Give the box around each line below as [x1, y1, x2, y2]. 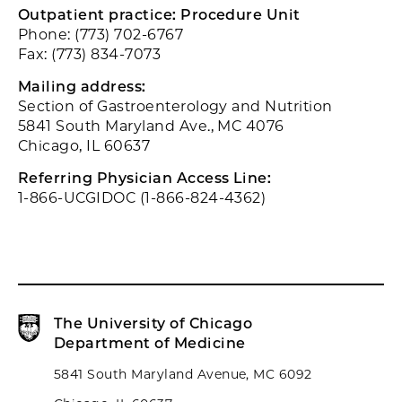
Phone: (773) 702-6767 [18, 26, 184, 44]
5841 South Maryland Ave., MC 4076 [18, 118, 284, 135]
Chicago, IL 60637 [18, 137, 151, 155]
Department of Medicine [54, 335, 246, 353]
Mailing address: [18, 78, 146, 96]
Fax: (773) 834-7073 [18, 46, 162, 64]
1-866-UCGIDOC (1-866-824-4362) [18, 189, 267, 207]
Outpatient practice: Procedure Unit [18, 6, 301, 24]
